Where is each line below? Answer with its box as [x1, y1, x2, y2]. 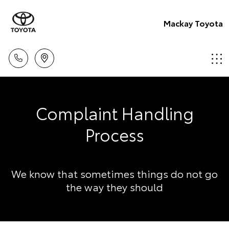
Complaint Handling [35, 101, 194, 124]
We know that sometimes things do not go [11, 166, 218, 180]
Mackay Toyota [164, 16, 223, 29]
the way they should [66, 179, 163, 194]
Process [85, 123, 144, 146]
